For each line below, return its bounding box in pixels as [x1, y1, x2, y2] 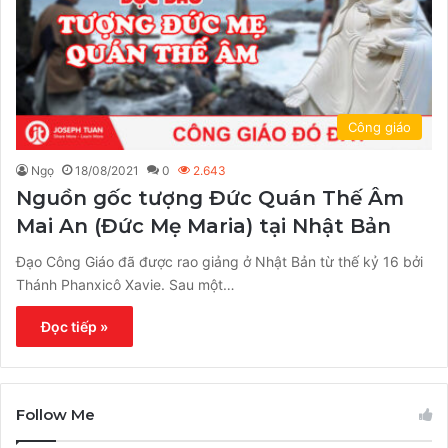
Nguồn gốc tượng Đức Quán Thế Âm [16, 186, 404, 211]
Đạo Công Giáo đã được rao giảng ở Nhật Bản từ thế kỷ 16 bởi [16, 253, 423, 271]
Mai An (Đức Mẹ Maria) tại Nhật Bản [16, 214, 391, 239]
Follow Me [16, 405, 95, 425]
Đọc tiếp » [41, 318, 108, 336]
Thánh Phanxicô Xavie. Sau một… [16, 276, 235, 294]
